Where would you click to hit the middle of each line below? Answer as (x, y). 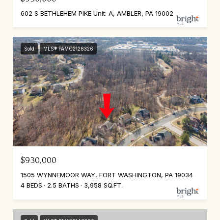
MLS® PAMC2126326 (68, 49)
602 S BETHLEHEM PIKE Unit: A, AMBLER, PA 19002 (97, 13)
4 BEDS (31, 185)
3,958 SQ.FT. (103, 185)
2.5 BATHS (63, 185)
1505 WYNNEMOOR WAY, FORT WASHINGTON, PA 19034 (107, 175)
